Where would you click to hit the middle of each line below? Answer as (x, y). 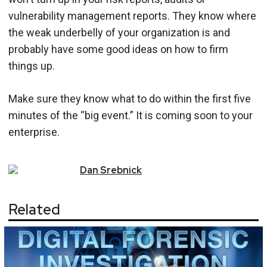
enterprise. (34, 132)
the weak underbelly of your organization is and (119, 32)
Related (34, 210)
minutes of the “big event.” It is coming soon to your (131, 115)
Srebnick (121, 170)
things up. (32, 66)
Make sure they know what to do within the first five (130, 98)
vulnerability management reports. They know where (132, 15)
